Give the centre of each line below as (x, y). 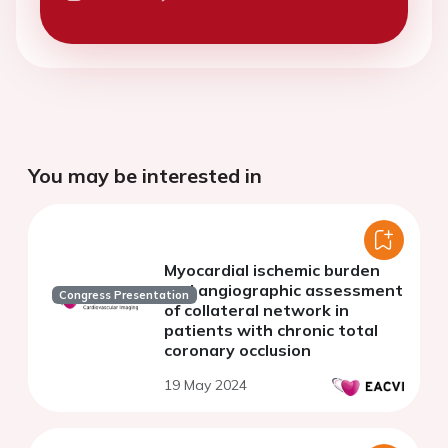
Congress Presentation (124, 294)
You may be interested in (145, 175)
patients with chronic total (271, 329)
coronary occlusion (237, 349)
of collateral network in (256, 309)
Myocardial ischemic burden (272, 269)
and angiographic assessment (283, 289)
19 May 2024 (205, 384)
